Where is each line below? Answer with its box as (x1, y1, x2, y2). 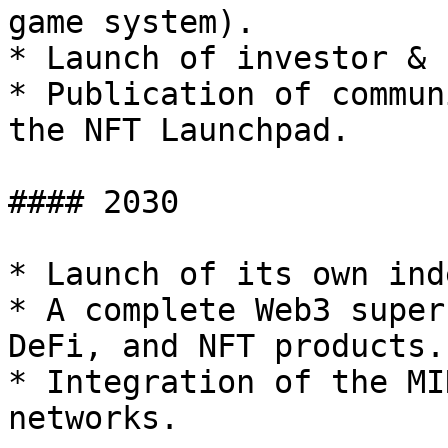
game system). (8, 4, 255, 40)
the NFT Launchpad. (8, 112, 350, 148)
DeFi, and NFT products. (8, 328, 445, 364)
